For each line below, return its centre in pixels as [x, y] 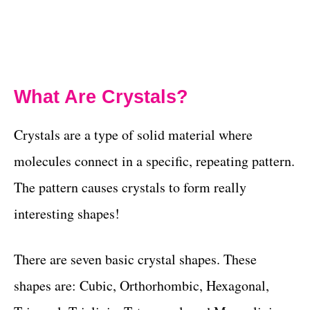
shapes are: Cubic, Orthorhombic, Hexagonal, [142, 285]
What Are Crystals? [101, 97]
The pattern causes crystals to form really [130, 187]
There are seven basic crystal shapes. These [135, 259]
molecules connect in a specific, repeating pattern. [154, 161]
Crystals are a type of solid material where [133, 135]
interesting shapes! [67, 213]
